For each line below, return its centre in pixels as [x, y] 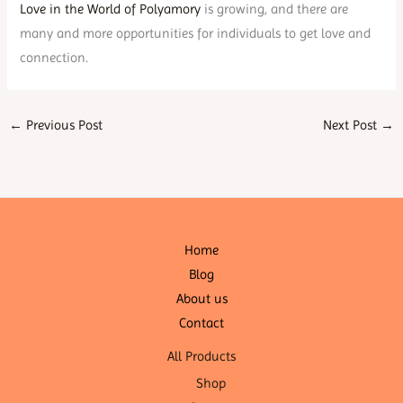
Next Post [352, 125]
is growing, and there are [275, 9]
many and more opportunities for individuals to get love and [196, 34]
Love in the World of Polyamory [111, 9]
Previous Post [62, 125]
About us [201, 298]
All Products [201, 356]
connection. [54, 58]
